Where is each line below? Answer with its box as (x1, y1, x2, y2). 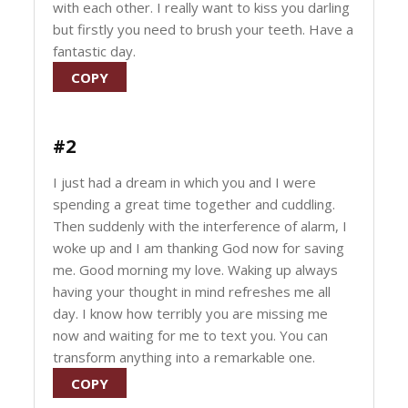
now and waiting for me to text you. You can (53, 326, 329, 344)
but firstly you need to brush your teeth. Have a (53, 20, 354, 38)
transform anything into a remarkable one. (53, 348, 316, 366)
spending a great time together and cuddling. (53, 195, 336, 213)
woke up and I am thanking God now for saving (53, 239, 345, 257)
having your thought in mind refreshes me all (53, 282, 331, 301)
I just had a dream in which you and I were (53, 173, 317, 191)
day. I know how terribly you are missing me (53, 304, 329, 322)
